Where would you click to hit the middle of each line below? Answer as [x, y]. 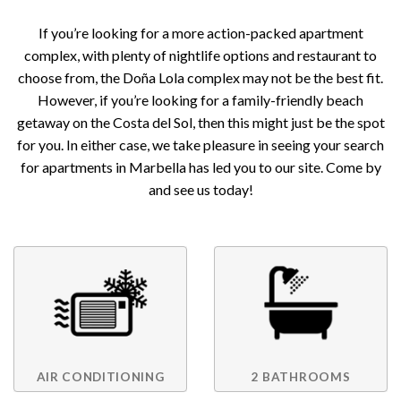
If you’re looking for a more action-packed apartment [200, 32]
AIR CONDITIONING [100, 376]
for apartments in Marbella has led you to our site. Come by [200, 166]
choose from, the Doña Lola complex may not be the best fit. [200, 77]
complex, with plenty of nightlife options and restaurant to [200, 55]
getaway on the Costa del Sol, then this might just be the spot [200, 122]
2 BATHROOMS [301, 376]
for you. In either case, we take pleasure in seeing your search [200, 144]
